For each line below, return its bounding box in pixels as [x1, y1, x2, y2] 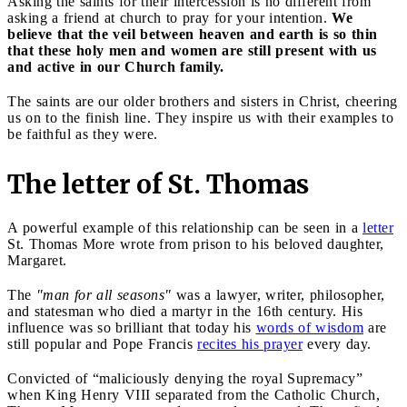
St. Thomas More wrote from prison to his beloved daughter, [7, 235, 384, 252]
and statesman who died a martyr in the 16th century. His [7, 303, 362, 319]
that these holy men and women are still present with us [7, 42, 377, 58]
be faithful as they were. [7, 125, 158, 142]
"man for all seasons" [35, 286, 172, 303]
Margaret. [7, 252, 67, 268]
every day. [303, 335, 376, 352]
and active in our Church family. [7, 58, 224, 74]
